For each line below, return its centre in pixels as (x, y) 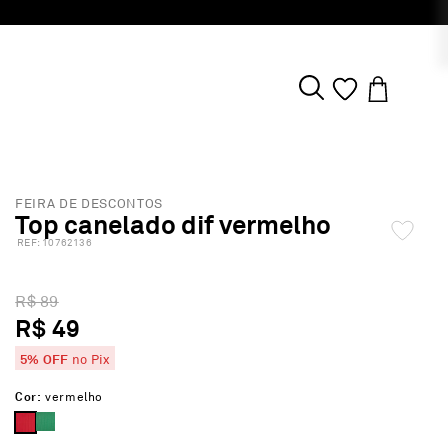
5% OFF (44, 359)
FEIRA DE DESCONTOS (89, 204)
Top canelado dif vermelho (173, 225)
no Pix (89, 360)
